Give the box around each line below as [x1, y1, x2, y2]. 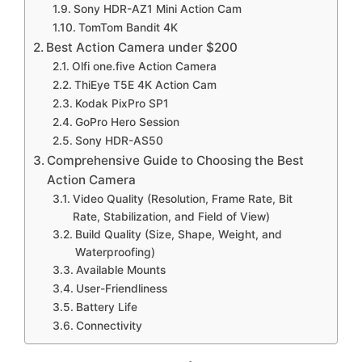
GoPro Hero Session [74, 116, 179, 129]
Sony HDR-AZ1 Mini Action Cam [73, 2, 242, 16]
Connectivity [75, 319, 142, 333]
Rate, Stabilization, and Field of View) [72, 210, 270, 224]
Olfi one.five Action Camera [71, 60, 217, 74]
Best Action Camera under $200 [46, 40, 238, 56]
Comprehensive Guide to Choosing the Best [47, 153, 305, 169]
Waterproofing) [74, 246, 155, 259]
